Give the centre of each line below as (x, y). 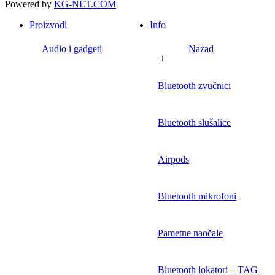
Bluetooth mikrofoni (197, 196)
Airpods (173, 159)
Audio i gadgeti (72, 48)
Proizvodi (48, 25)
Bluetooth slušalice (194, 122)
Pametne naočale (190, 233)
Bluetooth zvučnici (194, 85)
